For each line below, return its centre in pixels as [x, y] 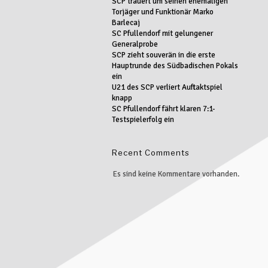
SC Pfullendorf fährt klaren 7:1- [163, 109]
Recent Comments [150, 152]
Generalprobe [135, 44]
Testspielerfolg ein [143, 119]
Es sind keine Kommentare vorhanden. [176, 174]
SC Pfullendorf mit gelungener [162, 33]
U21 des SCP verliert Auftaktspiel [167, 87]
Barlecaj [126, 22]
